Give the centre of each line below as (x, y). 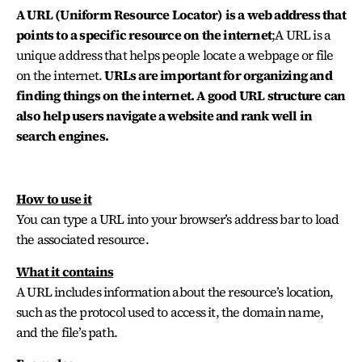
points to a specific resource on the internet (144, 34)
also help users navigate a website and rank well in (164, 115)
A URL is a (303, 34)
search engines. (62, 135)
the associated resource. (82, 240)
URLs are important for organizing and (218, 75)
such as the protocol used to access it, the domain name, (170, 311)
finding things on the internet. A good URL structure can (181, 95)
